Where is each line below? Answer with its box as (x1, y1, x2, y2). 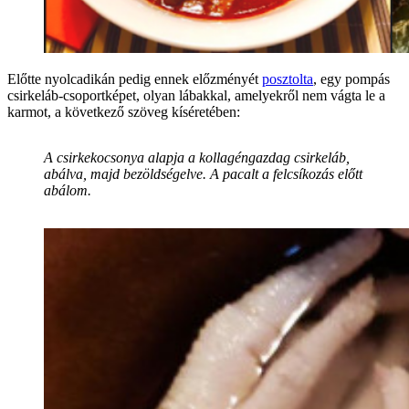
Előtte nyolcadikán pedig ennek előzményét (7, 70, 262, 87)
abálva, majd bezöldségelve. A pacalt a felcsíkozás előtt (44, 165, 362, 182)
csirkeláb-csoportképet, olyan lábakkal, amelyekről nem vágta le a (7, 87, 385, 103)
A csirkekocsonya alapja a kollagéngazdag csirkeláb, (44, 149, 350, 165)
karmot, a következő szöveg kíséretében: (7, 103, 240, 120)
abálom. (44, 182, 91, 198)
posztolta (262, 70, 313, 87)
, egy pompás (313, 70, 390, 87)
